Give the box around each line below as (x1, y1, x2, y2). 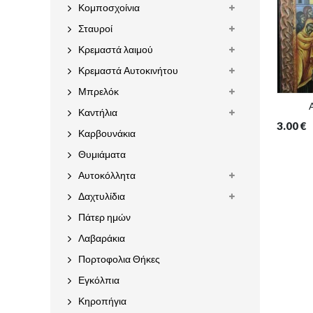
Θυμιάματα (78, 148, 126, 160)
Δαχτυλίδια (78, 190, 125, 202)
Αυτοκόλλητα (78, 169, 136, 181)
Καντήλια (78, 106, 117, 118)
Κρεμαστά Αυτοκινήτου (78, 64, 178, 76)
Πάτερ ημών (78, 211, 131, 223)
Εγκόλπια (78, 274, 119, 286)
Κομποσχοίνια (78, 1, 140, 13)
